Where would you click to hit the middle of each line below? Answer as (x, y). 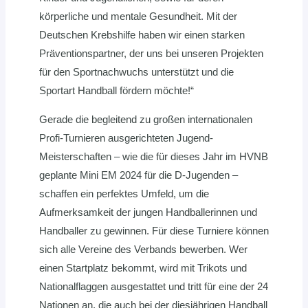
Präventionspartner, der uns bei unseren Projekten (151, 54)
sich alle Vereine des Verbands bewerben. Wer (143, 250)
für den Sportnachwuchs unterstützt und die (136, 72)
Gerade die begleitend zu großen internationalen (146, 120)
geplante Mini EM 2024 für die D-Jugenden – (139, 175)
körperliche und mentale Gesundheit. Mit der (138, 16)
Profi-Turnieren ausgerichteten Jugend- (126, 138)
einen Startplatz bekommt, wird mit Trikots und (143, 268)
